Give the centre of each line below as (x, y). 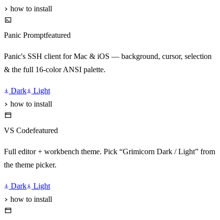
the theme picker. (30, 165)
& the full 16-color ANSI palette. (55, 70)
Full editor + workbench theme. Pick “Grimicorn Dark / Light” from (110, 152)
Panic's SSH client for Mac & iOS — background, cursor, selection (108, 56)
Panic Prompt (25, 35)
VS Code (18, 131)
